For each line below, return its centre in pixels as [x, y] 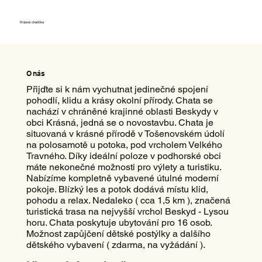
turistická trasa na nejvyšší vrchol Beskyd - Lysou [127, 211]
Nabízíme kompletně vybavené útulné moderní [122, 178]
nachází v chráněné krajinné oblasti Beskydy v [122, 111]
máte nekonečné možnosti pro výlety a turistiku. [123, 167]
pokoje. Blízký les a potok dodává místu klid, [117, 189]
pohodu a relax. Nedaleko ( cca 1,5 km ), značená [128, 200]
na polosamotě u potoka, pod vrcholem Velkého [124, 144]
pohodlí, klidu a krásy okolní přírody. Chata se [119, 100]
